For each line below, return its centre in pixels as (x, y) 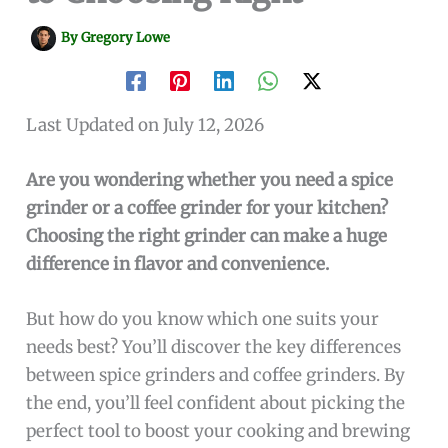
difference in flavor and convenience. (178, 263)
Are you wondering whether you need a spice (210, 179)
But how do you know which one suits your (203, 319)
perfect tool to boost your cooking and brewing (218, 431)
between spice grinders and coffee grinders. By (216, 375)
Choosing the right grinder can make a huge (207, 235)
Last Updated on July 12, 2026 (145, 124)
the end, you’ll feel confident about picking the (216, 403)
